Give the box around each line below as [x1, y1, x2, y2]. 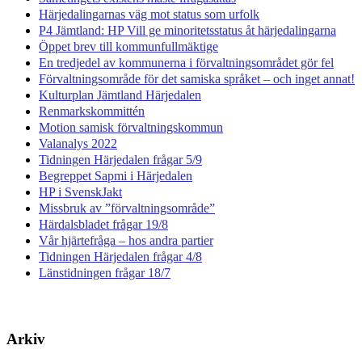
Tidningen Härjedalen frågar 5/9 [39, 152, 202, 166]
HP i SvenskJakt [39, 184, 122, 199]
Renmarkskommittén [39, 103, 145, 118]
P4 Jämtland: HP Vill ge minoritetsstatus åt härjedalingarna [39, 23, 336, 37]
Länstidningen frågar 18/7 [39, 265, 170, 280]
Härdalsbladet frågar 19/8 [39, 217, 168, 231]
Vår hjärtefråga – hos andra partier [39, 233, 213, 247]
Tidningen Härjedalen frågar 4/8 [39, 249, 202, 263]
